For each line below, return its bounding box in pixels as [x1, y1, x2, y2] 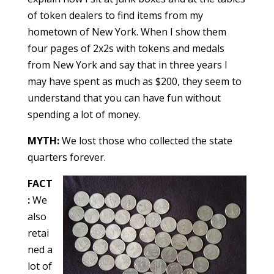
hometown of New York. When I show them [27, 25, 226, 39]
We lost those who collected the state [59, 134, 232, 148]
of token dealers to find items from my [27, 9, 203, 23]
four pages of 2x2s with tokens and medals [27, 42, 224, 56]
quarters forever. [27, 150, 106, 165]
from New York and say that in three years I [27, 58, 228, 72]
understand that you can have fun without [27, 91, 221, 105]
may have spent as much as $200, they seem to [27, 75, 242, 89]
